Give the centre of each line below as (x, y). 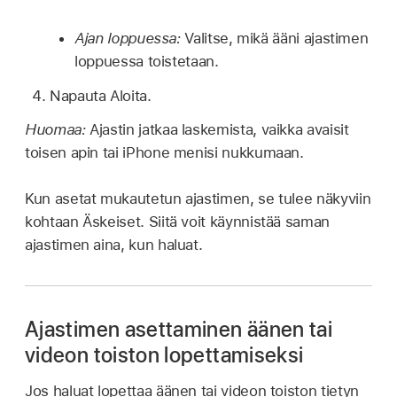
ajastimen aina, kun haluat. (114, 244)
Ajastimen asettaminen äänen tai (179, 329)
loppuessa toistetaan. (147, 61)
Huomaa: (58, 130)
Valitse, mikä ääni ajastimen (276, 38)
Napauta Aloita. (101, 95)
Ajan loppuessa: (130, 38)
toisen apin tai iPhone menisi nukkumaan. (164, 153)
